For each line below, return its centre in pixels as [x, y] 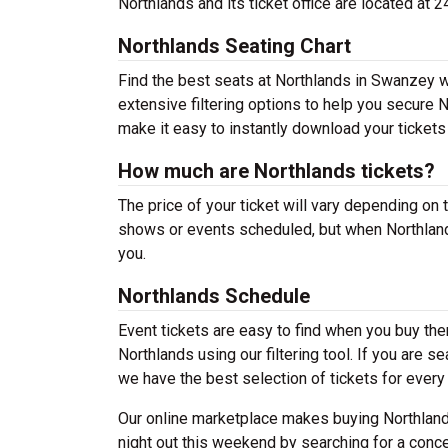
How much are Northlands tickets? [276, 171]
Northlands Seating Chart [234, 46]
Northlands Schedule [214, 296]
